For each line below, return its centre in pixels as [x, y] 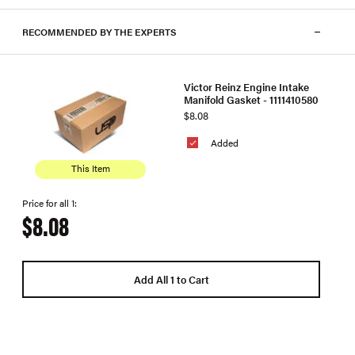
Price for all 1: [50, 203]
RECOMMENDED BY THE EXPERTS [99, 32]
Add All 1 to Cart [171, 279]
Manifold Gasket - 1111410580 [251, 99]
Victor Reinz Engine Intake [246, 86]
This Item [90, 168]
